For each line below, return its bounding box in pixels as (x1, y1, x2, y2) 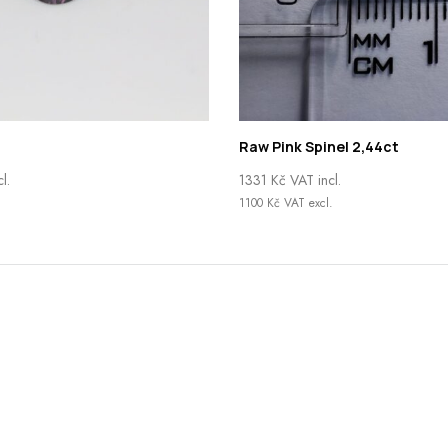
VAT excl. (280, 193, 333, 212)
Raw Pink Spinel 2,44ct (239, 136, 399, 156)
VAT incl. (286, 169, 341, 190)
